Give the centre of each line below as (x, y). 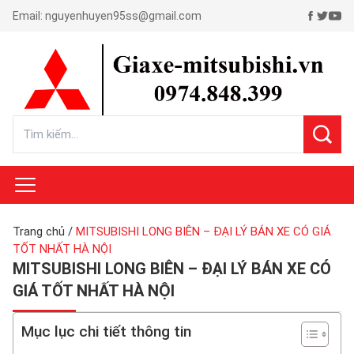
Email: (29, 16)
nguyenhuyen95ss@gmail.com (123, 16)
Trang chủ (39, 232)
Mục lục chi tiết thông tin (106, 331)
